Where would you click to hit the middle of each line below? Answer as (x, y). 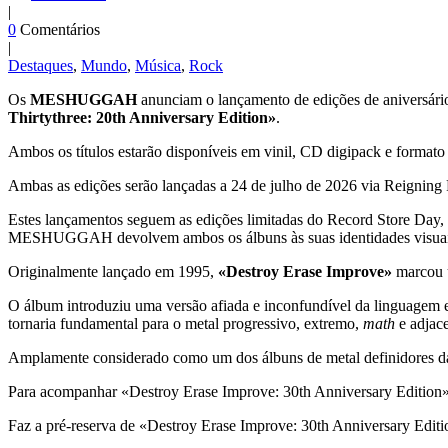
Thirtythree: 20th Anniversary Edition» (142, 118)
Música (158, 66)
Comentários (60, 30)
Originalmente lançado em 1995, (113, 272)
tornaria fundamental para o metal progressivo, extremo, (185, 324)
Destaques (40, 66)
